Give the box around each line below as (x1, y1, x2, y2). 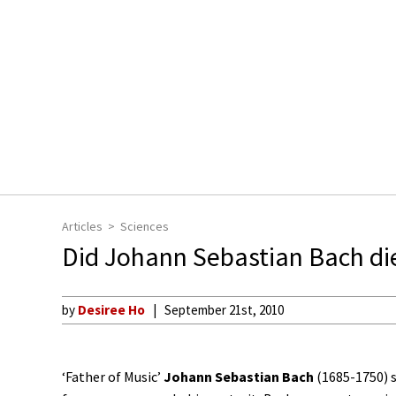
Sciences (120, 218, 169, 234)
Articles (62, 218, 103, 234)
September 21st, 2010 (164, 301, 284, 318)
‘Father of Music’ (62, 368, 164, 385)
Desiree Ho (78, 301, 145, 318)
